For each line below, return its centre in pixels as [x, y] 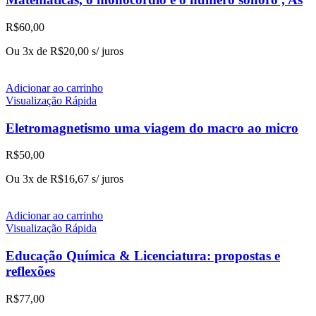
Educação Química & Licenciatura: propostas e [143, 256]
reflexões [30, 272]
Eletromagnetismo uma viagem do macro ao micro [152, 128]
